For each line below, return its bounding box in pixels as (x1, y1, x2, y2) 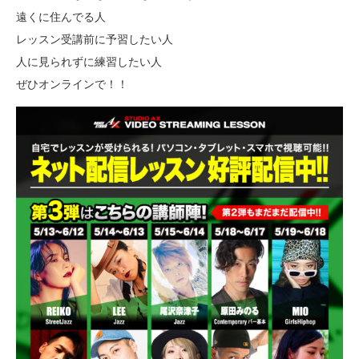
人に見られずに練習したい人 (16, 54, 162, 68)
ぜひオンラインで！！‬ (16, 77, 128, 91)
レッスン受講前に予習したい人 (16, 32, 173, 46)
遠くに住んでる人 (16, 10, 106, 23)
